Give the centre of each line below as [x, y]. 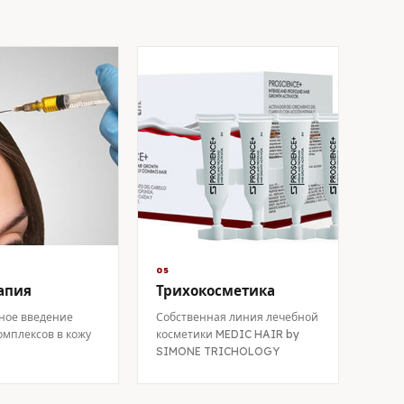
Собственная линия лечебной [237, 317]
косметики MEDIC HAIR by [228, 334]
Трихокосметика [216, 291]
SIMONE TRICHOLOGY [218, 351]
